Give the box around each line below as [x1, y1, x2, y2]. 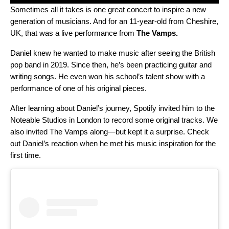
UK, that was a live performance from [10, 29, 136, 38]
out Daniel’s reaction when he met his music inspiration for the [10, 139, 216, 148]
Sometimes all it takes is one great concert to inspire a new [10, 5, 206, 14]
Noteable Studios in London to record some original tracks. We [10, 116, 218, 125]
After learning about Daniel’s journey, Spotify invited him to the [10, 104, 215, 113]
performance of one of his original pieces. [10, 84, 149, 93]
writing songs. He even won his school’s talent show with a [10, 72, 205, 81]
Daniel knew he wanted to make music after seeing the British [10, 49, 215, 58]
